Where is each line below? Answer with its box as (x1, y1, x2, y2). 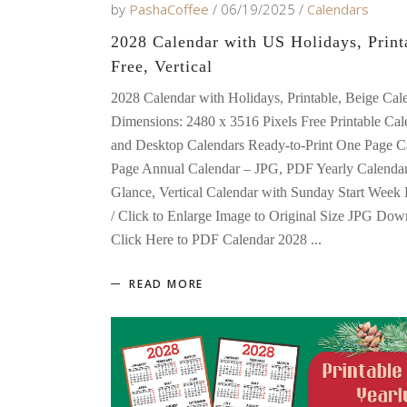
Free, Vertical (111, 56, 213, 75)
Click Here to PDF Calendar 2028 (111, 231, 311, 247)
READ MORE (129, 275, 204, 292)
